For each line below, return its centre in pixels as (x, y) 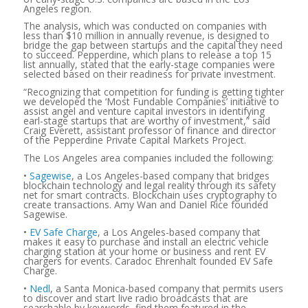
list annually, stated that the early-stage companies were (149, 65)
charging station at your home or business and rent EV (144, 251)
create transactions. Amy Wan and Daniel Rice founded (145, 205)
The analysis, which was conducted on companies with (145, 26)
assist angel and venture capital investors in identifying (144, 111)
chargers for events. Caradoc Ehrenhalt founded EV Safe (148, 261)
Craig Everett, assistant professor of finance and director (149, 131)
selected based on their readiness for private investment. (149, 74)
